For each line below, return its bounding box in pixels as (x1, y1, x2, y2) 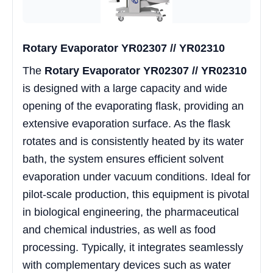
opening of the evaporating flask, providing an (23, 99, 244, 112)
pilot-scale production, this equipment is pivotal (23, 188, 249, 200)
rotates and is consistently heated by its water (23, 135, 244, 147)
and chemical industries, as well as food (23, 223, 216, 236)
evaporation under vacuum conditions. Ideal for (23, 170, 250, 183)
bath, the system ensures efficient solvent (23, 152, 224, 165)
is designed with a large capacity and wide (23, 82, 227, 94)
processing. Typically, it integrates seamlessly (23, 241, 243, 253)
